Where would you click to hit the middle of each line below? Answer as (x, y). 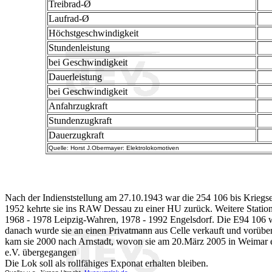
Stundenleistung (79, 48)
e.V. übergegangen (41, 252)
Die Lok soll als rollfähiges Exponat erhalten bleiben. (107, 263)
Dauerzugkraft (76, 135)
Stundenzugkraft (80, 121)
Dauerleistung (75, 77)
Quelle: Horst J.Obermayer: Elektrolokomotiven (114, 148)
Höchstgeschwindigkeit (93, 33)
